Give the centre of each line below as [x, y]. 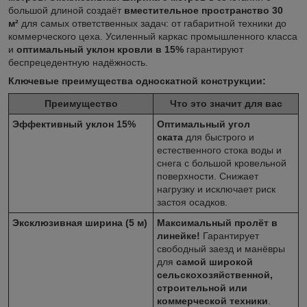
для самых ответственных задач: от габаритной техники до [152, 23]
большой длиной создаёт [66, 10]
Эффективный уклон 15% [74, 124]
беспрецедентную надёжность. [78, 62]
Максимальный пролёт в [217, 222]
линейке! [179, 235]
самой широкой [214, 261]
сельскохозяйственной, [215, 274]
